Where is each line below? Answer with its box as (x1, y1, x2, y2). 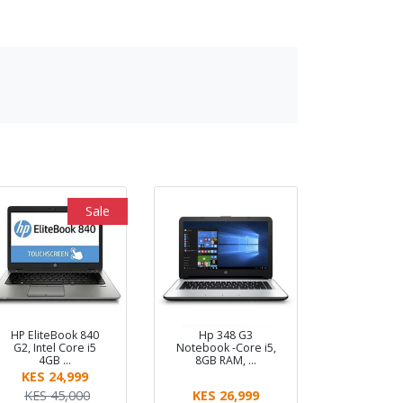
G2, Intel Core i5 (13, 339, 96, 355)
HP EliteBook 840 (11, 327, 99, 343)
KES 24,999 (22, 367, 88, 385)
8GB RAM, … (195, 352, 256, 368)
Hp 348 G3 (199, 327, 253, 343)
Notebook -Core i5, (175, 339, 276, 355)
